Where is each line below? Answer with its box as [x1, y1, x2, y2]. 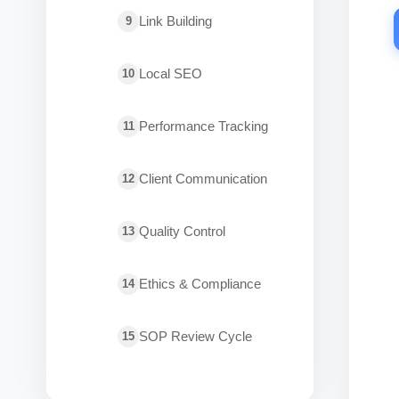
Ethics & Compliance [139, 276, 261, 291]
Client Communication [139, 171, 267, 186]
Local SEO [139, 66, 202, 81]
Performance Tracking [139, 118, 268, 134]
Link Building [139, 13, 212, 28]
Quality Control [139, 224, 225, 239]
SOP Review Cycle [139, 329, 252, 344]
